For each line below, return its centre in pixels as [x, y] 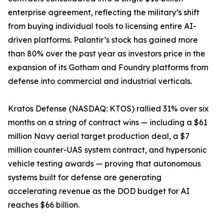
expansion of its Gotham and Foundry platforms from [108, 67]
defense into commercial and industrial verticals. [100, 81]
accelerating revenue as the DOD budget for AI [99, 191]
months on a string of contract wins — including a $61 [108, 122]
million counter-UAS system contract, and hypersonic [107, 150]
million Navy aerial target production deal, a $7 [99, 136]
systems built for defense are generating [85, 177]
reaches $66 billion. [44, 205]
